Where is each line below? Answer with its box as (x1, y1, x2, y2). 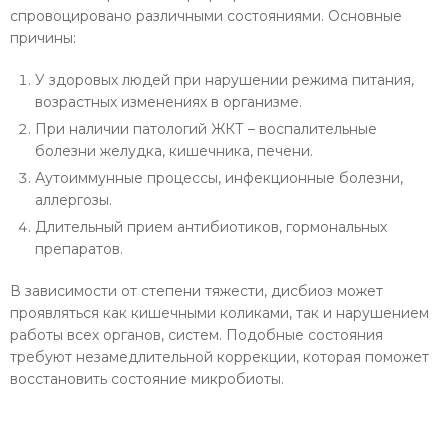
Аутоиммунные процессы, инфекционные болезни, (35, 168, 403, 187)
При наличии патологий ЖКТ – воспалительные (35, 119, 377, 138)
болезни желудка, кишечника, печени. (35, 141, 313, 160)
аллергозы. (35, 190, 112, 209)
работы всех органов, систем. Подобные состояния (10, 325, 383, 344)
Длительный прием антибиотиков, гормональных (35, 217, 387, 236)
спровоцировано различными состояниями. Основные (10, 6, 402, 25)
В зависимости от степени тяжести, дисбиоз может (10, 281, 383, 300)
